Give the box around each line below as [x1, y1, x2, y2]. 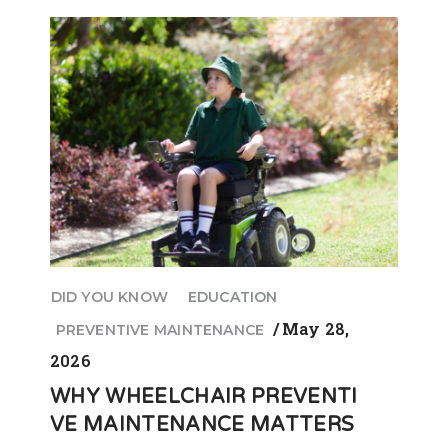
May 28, [281, 318, 350, 340]
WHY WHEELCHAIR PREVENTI [50, 384, 358, 409]
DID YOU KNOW [50, 288, 169, 307]
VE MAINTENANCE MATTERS [50, 412, 360, 437]
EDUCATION [187, 288, 278, 307]
